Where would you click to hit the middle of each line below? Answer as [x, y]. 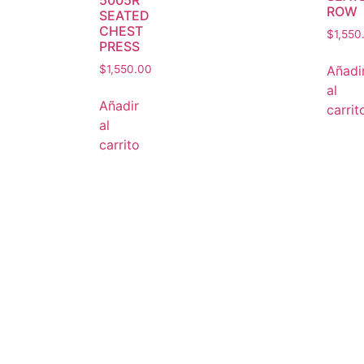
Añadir [119, 106]
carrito [119, 145]
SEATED [124, 16]
